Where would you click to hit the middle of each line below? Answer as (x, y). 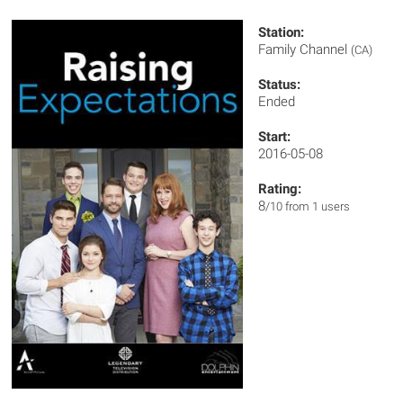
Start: (275, 137)
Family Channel (305, 49)
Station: (282, 32)
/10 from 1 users (308, 206)
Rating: (280, 189)
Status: (280, 85)
